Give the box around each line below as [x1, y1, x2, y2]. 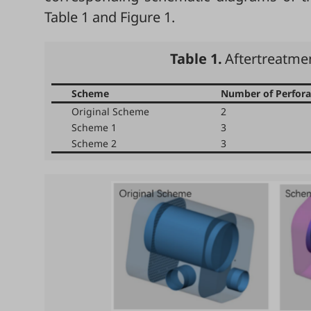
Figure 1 [120, 8, 171, 26]
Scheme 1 [72, 121, 117, 134]
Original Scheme [72, 105, 149, 118]
